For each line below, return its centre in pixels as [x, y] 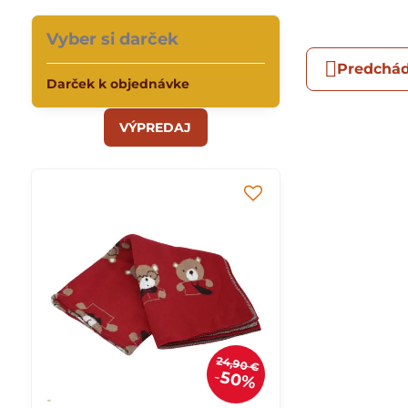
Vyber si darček [112, 39]
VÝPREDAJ [156, 127]
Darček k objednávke [117, 84]
